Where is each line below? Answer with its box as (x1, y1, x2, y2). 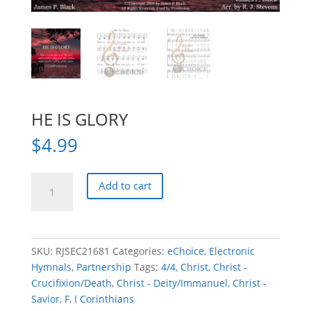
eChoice (167, 244, 204, 258)
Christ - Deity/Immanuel (116, 276, 228, 289)
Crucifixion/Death (31, 276, 112, 289)
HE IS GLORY (31, 107, 128, 131)
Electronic (208, 244, 255, 258)
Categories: (112, 244, 167, 258)
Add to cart (98, 178, 151, 193)
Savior (31, 292, 60, 305)
